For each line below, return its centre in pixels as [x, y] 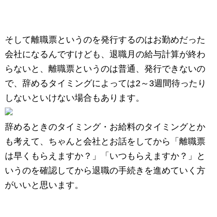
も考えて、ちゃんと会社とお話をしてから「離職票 [105, 142]
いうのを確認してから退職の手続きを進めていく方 [105, 171]
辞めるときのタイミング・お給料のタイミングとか [105, 127]
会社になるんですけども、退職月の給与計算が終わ [105, 54]
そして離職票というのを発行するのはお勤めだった [105, 40]
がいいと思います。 [44, 185]
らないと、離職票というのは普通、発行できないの [105, 69]
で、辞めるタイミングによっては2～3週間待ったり [106, 84]
